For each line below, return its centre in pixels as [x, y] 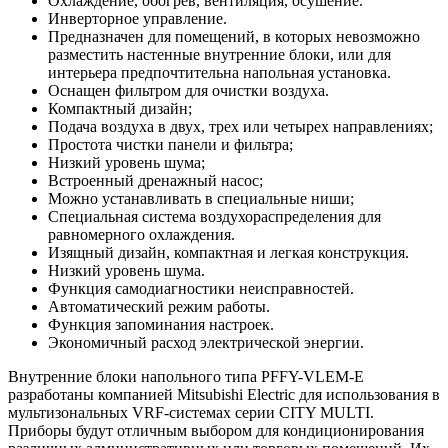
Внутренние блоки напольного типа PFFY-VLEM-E [186, 376]
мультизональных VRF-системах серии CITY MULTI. [191, 412]
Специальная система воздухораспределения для [214, 216]
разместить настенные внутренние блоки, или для [219, 54]
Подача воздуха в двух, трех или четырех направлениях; [240, 126]
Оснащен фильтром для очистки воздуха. [188, 90]
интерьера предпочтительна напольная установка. [219, 72]
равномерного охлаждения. [141, 234]
